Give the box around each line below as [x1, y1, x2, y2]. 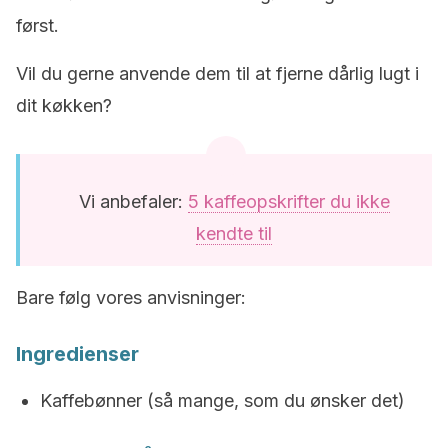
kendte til [196, 223, 272, 244]
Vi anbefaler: [78, 191, 188, 212]
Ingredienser [16, 342, 139, 366]
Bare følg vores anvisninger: [16, 287, 246, 308]
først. [16, 15, 59, 36]
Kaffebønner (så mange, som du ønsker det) [40, 390, 405, 411]
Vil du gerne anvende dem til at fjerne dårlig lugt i [16, 63, 419, 84]
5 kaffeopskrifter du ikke [187, 191, 390, 212]
